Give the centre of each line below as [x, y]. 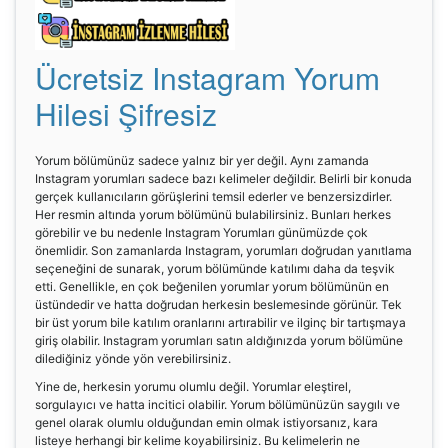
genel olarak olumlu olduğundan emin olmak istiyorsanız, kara [206, 422]
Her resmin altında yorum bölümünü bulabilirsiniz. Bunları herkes [213, 214]
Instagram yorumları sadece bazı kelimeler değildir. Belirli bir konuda [223, 178]
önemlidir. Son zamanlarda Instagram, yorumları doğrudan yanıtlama [223, 250]
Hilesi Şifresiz [126, 113]
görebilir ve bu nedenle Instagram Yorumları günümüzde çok [201, 232]
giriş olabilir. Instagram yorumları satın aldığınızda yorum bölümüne [219, 340]
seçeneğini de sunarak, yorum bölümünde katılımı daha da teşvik [215, 268]
